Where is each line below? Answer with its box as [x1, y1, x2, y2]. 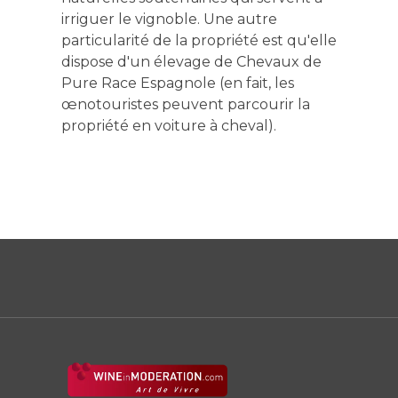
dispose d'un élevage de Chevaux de [60, 52, 322, 70]
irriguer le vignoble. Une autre [60, 10, 277, 28]
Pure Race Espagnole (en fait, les [60, 74, 294, 92]
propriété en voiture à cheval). [60, 116, 276, 134]
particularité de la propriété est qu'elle [60, 31, 337, 49]
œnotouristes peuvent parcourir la [60, 95, 310, 113]
